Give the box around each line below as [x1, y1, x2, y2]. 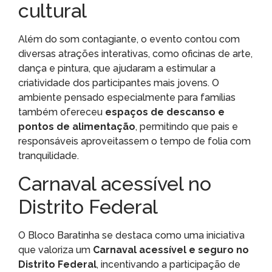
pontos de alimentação [18, 121, 135, 133]
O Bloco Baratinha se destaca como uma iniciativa [18, 229, 245, 241]
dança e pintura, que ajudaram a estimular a [18, 63, 216, 75]
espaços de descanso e [105, 106, 225, 118]
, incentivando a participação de [97, 258, 240, 270]
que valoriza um [18, 243, 93, 256]
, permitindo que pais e [135, 121, 238, 133]
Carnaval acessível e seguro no [93, 243, 249, 256]
